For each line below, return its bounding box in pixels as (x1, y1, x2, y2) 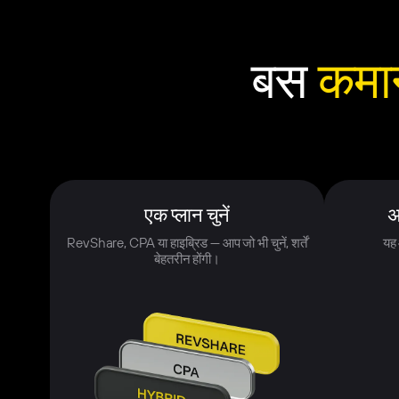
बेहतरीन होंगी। (154, 249, 220, 267)
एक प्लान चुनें (144, 202, 230, 228)
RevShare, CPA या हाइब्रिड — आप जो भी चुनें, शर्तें (67, 233, 307, 251)
